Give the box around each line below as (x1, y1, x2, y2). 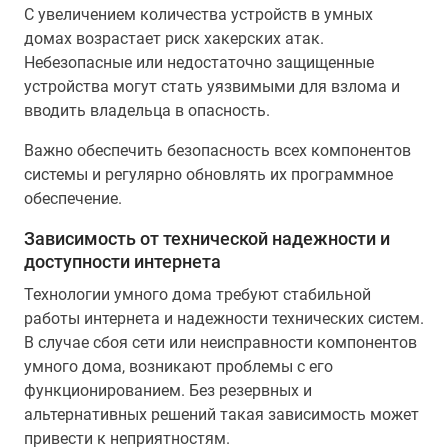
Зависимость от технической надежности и (24, 228, 390, 249)
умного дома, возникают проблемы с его (24, 357, 333, 376)
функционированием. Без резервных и (24, 381, 312, 400)
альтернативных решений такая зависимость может (24, 405, 419, 424)
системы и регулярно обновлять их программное (24, 165, 393, 184)
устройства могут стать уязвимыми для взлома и (24, 77, 400, 96)
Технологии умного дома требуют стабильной (24, 285, 371, 304)
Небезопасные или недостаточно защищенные (24, 53, 374, 72)
